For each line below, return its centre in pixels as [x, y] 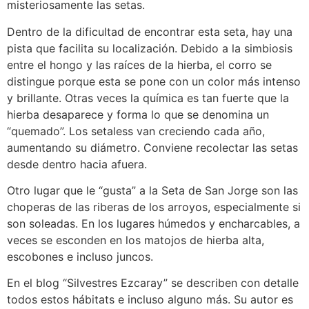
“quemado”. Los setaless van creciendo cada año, [136, 131]
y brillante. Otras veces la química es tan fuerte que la [148, 98]
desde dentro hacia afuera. [77, 164]
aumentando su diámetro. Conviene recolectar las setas [152, 147]
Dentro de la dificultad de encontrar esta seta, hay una [150, 31]
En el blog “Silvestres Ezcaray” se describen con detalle [153, 283]
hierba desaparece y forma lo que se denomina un [138, 114]
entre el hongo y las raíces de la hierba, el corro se [139, 64]
